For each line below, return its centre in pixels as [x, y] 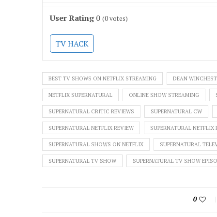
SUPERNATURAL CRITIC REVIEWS [91, 111]
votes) [118, 18]
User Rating [72, 18]
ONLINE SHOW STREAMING [164, 95]
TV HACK [72, 43]
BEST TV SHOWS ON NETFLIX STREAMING [102, 78]
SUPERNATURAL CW [176, 111]
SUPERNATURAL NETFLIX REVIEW [91, 128]
